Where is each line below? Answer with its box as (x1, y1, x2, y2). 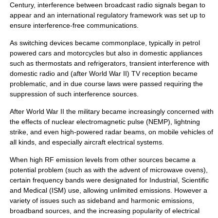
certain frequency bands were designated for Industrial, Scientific (10, 176, 209, 184)
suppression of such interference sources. (10, 90, 139, 98)
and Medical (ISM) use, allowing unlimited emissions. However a (10, 186, 207, 194)
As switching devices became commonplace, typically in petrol (10, 39, 200, 47)
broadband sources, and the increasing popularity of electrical (10, 207, 200, 215)
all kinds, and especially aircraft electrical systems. (10, 138, 164, 146)
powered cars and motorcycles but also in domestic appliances (10, 49, 202, 57)
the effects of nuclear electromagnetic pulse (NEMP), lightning (10, 118, 200, 126)
